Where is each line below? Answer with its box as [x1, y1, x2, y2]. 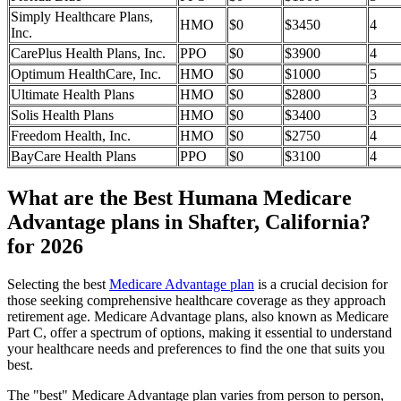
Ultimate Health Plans [11, 87, 134, 103]
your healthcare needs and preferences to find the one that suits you [7, 340, 385, 356]
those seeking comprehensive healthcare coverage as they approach [7, 292, 386, 308]
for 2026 [7, 234, 83, 258]
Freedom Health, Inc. [11, 128, 131, 144]
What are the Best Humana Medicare [7, 185, 352, 209]
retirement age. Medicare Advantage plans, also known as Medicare [7, 308, 388, 324]
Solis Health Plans [11, 107, 114, 124]
